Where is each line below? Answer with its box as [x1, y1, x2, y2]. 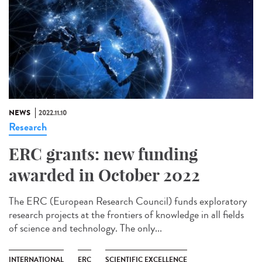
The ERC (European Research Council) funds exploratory [9, 194, 247, 209]
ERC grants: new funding [9, 144, 198, 165]
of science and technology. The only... [9, 220, 162, 236]
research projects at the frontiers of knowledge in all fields [9, 207, 244, 223]
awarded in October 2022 [9, 165, 200, 186]
